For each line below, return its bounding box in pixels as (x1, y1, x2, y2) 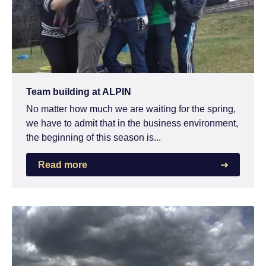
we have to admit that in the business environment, (26, 118, 238, 128)
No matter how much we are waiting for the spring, (26, 103, 236, 114)
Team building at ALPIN (26, 86, 131, 97)
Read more (38, 159, 87, 170)
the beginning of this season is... (26, 132, 161, 142)
